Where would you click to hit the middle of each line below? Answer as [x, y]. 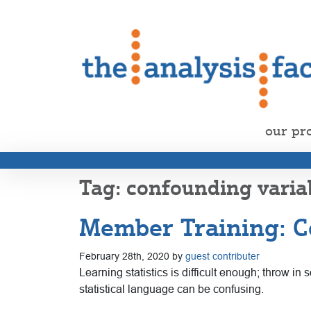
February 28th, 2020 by [132, 256]
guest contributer [222, 256]
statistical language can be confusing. [171, 289]
